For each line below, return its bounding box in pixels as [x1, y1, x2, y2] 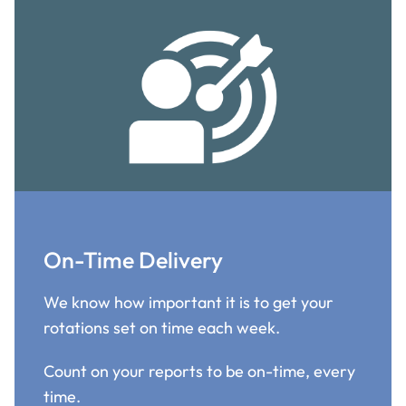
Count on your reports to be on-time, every [43, 360, 355, 382]
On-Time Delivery [43, 245, 223, 275]
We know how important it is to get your [43, 291, 333, 313]
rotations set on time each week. [43, 316, 280, 338]
